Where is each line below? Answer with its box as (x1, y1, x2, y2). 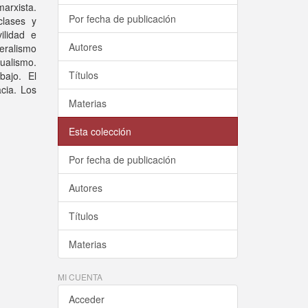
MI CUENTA (57, 271, 102, 283)
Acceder (68, 292, 104, 306)
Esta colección (68, 124, 131, 138)
